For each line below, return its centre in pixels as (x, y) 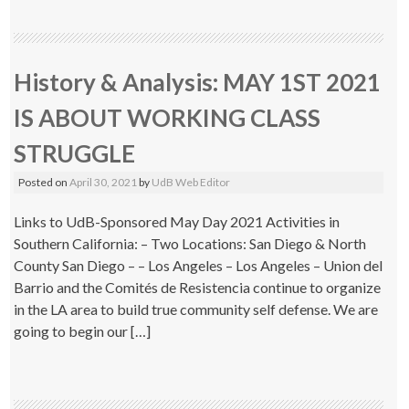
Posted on (44, 182)
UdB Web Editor (191, 182)
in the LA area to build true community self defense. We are (196, 309)
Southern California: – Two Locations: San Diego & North (190, 243)
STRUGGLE (75, 153)
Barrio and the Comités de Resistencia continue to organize (198, 287)
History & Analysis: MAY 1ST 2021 (198, 82)
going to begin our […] (83, 331)
